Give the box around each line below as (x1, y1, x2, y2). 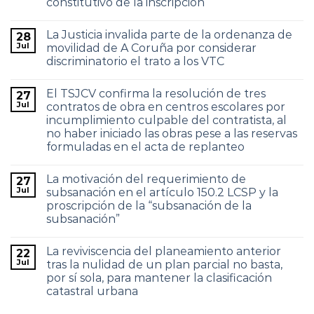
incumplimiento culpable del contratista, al (46, 114, 287, 127)
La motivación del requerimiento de (46, 172, 246, 186)
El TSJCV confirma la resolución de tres (46, 87, 266, 100)
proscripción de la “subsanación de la (46, 199, 252, 212)
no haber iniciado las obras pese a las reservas (46, 127, 297, 140)
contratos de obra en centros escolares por (46, 100, 285, 114)
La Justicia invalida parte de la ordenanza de (46, 28, 292, 41)
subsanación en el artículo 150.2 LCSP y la (46, 186, 278, 199)
